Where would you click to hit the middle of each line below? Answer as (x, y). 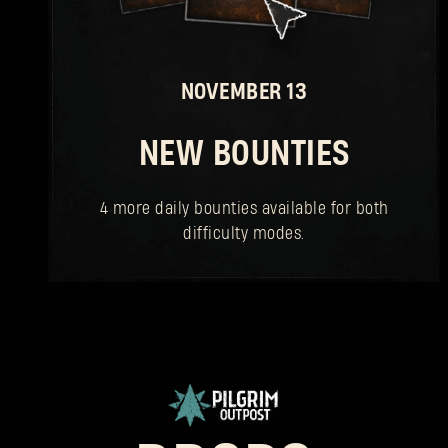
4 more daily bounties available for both (244, 209)
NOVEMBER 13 (244, 92)
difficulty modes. (244, 234)
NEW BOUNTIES (244, 155)
